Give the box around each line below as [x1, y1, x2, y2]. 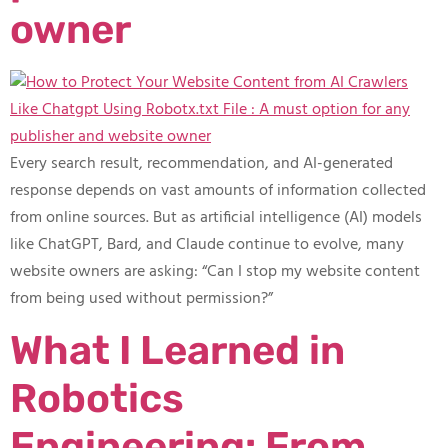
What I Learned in [10, 326, 345, 374]
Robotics [10, 374, 184, 422]
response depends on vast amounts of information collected [10, 177, 426, 204]
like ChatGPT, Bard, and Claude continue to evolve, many [10, 231, 404, 258]
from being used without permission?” [10, 285, 273, 312]
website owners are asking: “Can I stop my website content [10, 258, 420, 285]
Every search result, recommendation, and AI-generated [10, 150, 393, 177]
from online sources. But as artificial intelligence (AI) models [10, 204, 422, 231]
